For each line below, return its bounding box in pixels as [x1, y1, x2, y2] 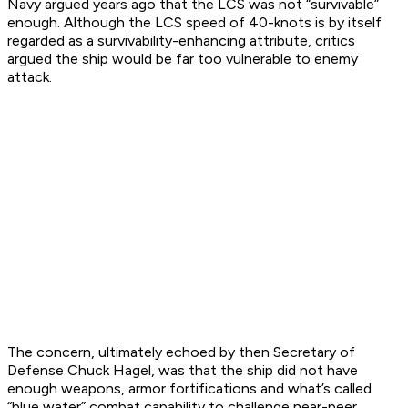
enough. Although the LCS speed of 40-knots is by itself [7, 14, 382, 32]
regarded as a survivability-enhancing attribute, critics [7, 32, 355, 50]
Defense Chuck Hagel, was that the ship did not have [7, 362, 358, 380]
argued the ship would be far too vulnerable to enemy [7, 50, 358, 68]
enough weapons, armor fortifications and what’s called [7, 380, 372, 398]
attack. [7, 68, 52, 87]
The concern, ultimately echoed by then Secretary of [7, 343, 355, 362]
